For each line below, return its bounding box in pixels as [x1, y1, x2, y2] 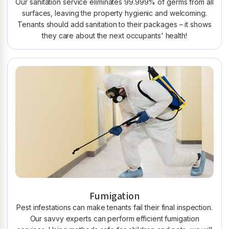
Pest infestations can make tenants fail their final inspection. [16, 202, 213, 212]
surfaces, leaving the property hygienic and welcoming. [22, 8, 207, 17]
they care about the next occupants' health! [42, 31, 187, 40]
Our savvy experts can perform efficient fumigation [30, 214, 199, 223]
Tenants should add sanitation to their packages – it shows [17, 19, 212, 29]
